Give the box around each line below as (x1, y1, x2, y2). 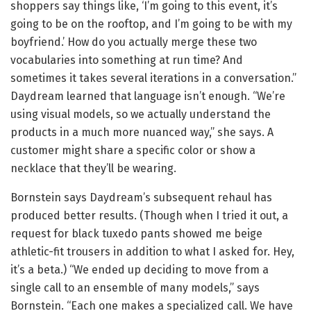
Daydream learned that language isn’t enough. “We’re (10, 90, 285, 103)
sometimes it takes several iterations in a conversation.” (10, 72, 296, 85)
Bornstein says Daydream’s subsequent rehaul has (10, 191, 272, 205)
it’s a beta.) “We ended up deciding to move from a (10, 263, 269, 277)
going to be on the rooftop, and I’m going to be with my (10, 17, 292, 31)
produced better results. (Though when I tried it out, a (10, 209, 288, 223)
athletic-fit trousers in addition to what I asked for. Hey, (10, 245, 294, 259)
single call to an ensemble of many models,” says (10, 281, 260, 295)
